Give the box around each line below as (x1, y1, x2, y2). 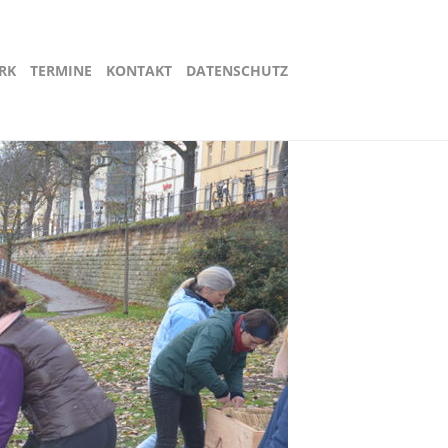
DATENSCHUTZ (186, 61, 288, 80)
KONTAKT (106, 61, 172, 80)
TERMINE (30, 61, 92, 80)
